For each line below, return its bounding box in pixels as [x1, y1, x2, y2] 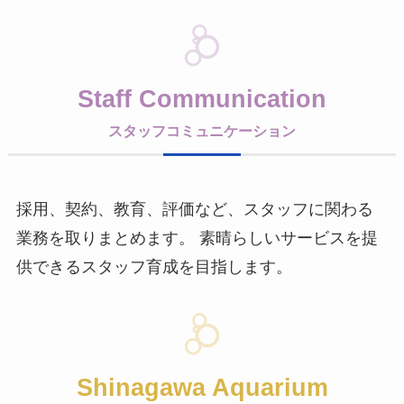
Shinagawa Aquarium [76, 374, 328, 402]
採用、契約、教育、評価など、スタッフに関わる [15, 199, 373, 218]
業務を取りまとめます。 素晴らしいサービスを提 [15, 228, 378, 247]
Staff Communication [78, 85, 326, 113]
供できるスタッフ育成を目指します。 [15, 257, 292, 276]
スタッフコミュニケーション [108, 122, 296, 139]
